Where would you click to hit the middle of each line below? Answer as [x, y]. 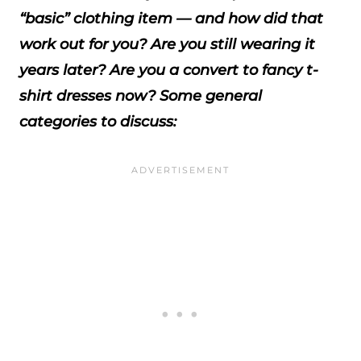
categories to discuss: [98, 122]
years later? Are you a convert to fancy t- [169, 70]
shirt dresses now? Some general [141, 96]
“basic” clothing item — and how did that [171, 19]
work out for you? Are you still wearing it [167, 44]
